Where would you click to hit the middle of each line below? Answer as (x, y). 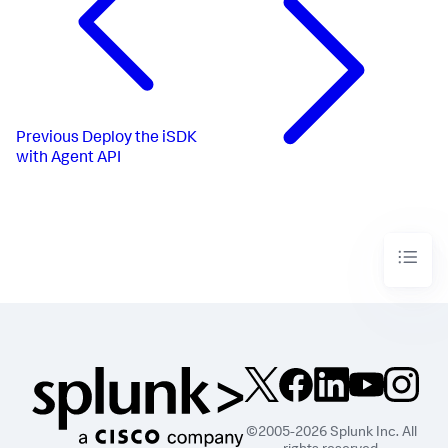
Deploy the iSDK (139, 138)
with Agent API (68, 158)
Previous (47, 138)
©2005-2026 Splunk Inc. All (332, 433)
